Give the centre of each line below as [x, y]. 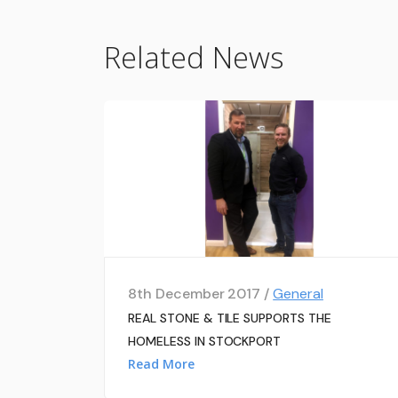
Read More [161, 364]
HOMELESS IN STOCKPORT [205, 342]
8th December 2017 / [201, 294]
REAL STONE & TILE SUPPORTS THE [230, 318]
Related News [194, 57]
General [298, 294]
